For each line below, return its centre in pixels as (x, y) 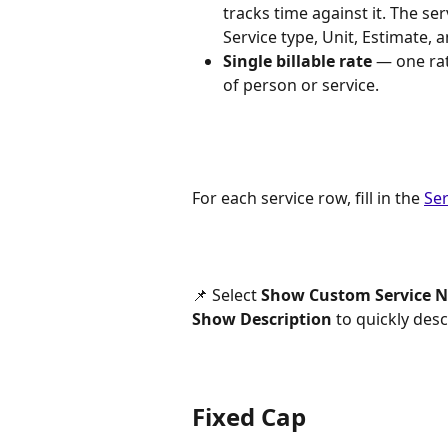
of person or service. (301, 85)
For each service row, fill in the (308, 197)
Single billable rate (297, 61)
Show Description (262, 319)
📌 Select (226, 295)
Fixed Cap (249, 416)
